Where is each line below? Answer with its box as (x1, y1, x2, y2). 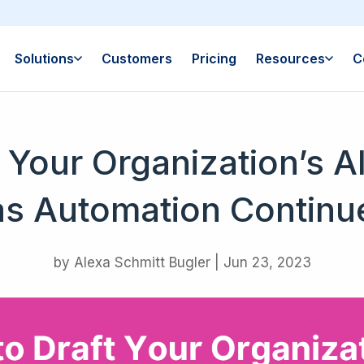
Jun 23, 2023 (223, 254, 311, 271)
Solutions (14, 50, 74, 67)
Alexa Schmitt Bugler (73, 254, 210, 271)
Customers (101, 50, 172, 67)
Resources (255, 50, 325, 67)
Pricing (191, 50, 236, 67)
